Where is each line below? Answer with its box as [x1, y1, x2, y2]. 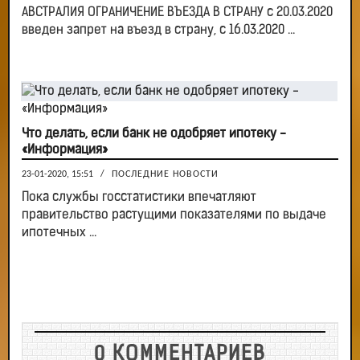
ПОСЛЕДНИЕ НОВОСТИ [112, 170, 219, 180]
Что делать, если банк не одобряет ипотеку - [22, 128, 286, 141]
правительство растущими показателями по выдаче [22, 209, 326, 223]
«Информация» [22, 144, 108, 157]
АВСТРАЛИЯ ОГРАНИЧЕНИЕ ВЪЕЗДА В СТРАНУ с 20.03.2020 [22, 6, 333, 20]
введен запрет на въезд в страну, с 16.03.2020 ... [22, 24, 295, 38]
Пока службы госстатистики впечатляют [22, 191, 256, 205]
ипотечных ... [22, 227, 96, 240]
